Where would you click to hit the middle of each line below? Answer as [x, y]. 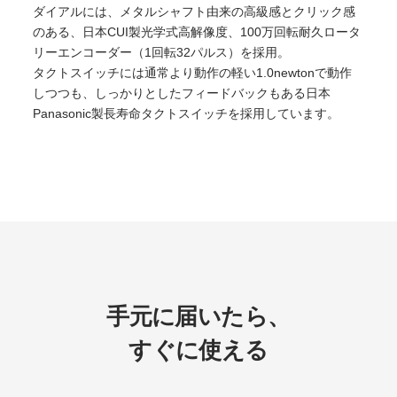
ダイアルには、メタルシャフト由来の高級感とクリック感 [195, 12]
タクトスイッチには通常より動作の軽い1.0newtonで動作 [193, 73]
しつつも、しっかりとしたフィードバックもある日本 [182, 93]
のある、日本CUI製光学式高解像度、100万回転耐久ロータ [197, 32]
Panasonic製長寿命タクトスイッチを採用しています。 [187, 113]
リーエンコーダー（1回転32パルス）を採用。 [162, 52]
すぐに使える [198, 350]
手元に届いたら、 [198, 316]
